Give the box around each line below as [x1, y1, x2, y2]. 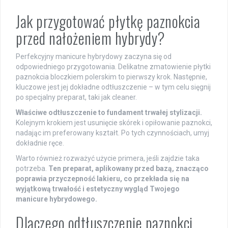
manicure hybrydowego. [16, 194, 97, 203]
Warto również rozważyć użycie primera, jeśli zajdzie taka [16, 154, 199, 162]
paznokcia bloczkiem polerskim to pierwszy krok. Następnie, [16, 72, 207, 81]
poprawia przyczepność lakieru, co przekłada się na [16, 174, 189, 183]
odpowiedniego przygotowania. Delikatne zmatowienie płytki [16, 62, 211, 71]
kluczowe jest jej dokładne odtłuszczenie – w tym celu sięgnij [16, 82, 211, 91]
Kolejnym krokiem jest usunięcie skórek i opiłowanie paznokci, [16, 118, 212, 127]
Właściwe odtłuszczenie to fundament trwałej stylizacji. [16, 108, 202, 117]
